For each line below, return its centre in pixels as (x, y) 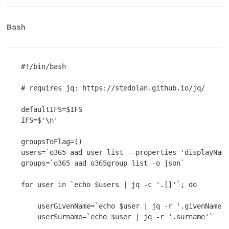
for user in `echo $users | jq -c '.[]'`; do (109, 185)
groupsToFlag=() (52, 142)
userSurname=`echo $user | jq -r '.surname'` (117, 217)
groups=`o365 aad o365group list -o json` (103, 163)
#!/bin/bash (44, 67)
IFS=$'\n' (40, 120)
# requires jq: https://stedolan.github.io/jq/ (113, 88)
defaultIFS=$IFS (52, 110)
